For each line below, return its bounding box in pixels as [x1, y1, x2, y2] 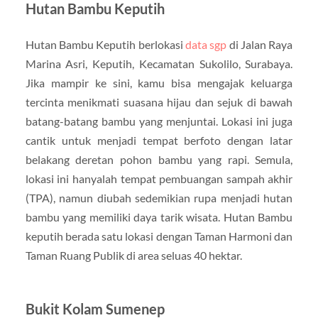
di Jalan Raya [226, 37, 293, 51]
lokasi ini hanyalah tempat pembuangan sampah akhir [25, 171, 293, 185]
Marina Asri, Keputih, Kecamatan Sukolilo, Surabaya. [25, 56, 293, 70]
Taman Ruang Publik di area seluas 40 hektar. [25, 248, 242, 262]
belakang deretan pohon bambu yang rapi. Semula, [25, 152, 293, 166]
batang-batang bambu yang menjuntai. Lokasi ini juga [25, 114, 293, 128]
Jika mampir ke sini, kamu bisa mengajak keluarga [25, 75, 293, 89]
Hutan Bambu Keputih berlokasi [25, 37, 185, 51]
